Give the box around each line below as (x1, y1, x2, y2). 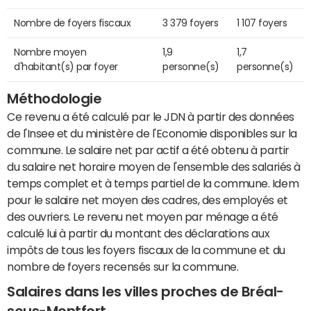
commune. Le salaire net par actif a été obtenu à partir (7, 144, 289, 155)
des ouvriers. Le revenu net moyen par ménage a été (7, 210, 278, 222)
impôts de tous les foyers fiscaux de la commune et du (7, 244, 285, 255)
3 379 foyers (162, 17, 219, 28)
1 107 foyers (237, 17, 287, 28)
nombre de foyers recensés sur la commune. (7, 260, 239, 272)
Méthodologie (7, 91, 102, 106)
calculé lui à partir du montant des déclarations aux (7, 227, 270, 239)
